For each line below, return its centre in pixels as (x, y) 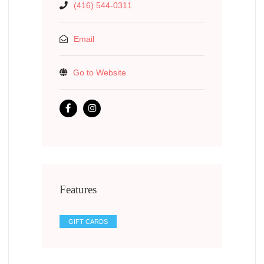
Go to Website (100, 72)
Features (78, 189)
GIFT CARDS (88, 222)
